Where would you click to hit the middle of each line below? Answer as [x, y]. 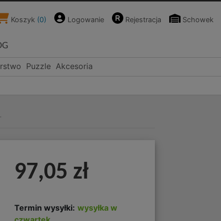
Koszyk [23, 20]
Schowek [197, 20]
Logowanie [85, 20]
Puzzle [39, 66]
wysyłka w [97, 207]
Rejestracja [142, 20]
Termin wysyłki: [44, 207]
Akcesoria [74, 66]
